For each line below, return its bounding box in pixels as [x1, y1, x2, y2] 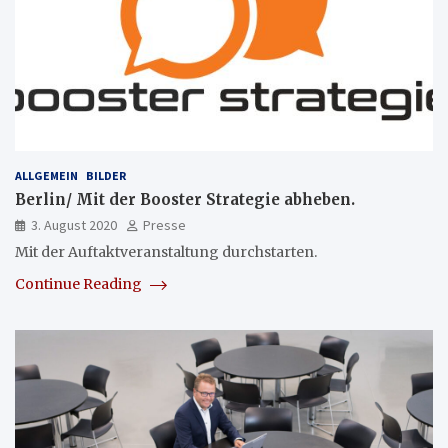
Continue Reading [15, 275, 145, 294]
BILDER [86, 168, 126, 184]
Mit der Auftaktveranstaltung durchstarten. [15, 243, 317, 262]
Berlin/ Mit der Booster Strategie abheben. [15, 190, 355, 210]
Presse [143, 216, 186, 235]
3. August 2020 [31, 216, 117, 235]
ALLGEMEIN [15, 168, 78, 184]
